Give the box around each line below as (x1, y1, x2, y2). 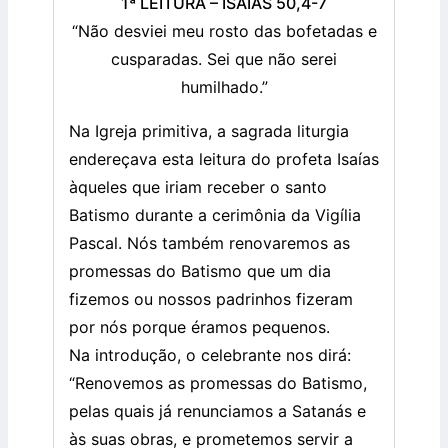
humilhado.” (180, 77, 268, 98)
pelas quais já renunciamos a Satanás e (69, 401, 366, 422)
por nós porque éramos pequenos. (69, 317, 330, 338)
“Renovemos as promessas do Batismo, (69, 373, 367, 394)
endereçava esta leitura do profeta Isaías (69, 149, 379, 170)
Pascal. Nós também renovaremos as (69, 233, 350, 254)
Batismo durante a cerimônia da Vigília (69, 205, 361, 226)
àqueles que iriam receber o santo (69, 177, 327, 198)
